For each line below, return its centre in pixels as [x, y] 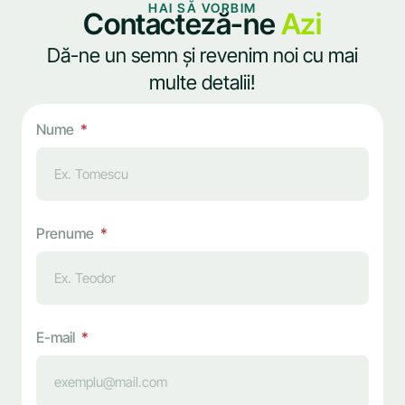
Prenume [67, 234]
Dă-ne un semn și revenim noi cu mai [202, 56]
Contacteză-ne [179, 24]
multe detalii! [202, 83]
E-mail [57, 338]
